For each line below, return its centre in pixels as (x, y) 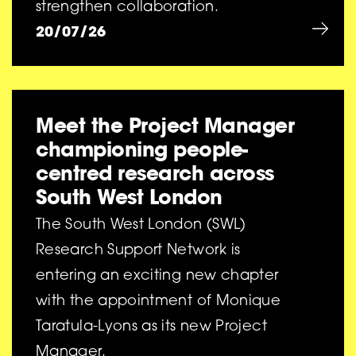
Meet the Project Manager (165, 126)
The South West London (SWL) (141, 226)
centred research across (155, 173)
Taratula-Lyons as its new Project (151, 328)
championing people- (142, 149)
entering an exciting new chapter (157, 277)
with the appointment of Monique (159, 302)
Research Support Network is (138, 252)
